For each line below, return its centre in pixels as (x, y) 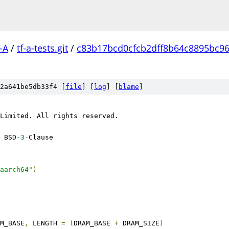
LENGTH (45, 223)
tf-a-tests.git (42, 48)
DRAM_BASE (94, 223)
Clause (41, 137)
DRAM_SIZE (139, 223)
